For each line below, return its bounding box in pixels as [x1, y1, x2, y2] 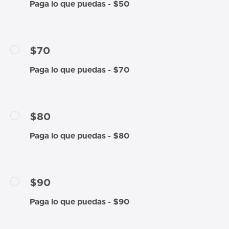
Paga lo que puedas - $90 [30, 197, 129, 206]
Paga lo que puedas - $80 [30, 131, 129, 140]
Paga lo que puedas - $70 [30, 65, 129, 74]
